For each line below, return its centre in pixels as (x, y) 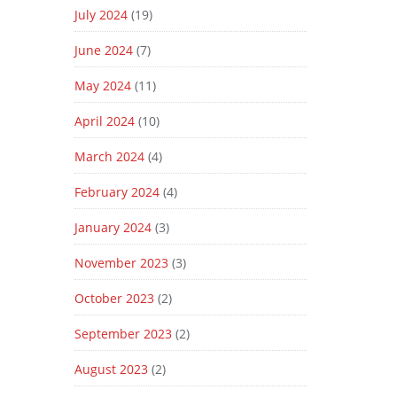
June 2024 (103, 50)
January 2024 (113, 227)
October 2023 (114, 298)
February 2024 (117, 192)
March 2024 (109, 156)
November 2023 (121, 263)
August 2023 (111, 369)
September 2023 (123, 334)
